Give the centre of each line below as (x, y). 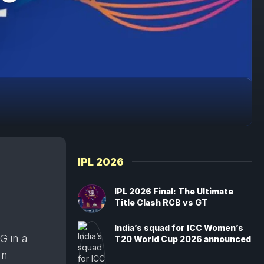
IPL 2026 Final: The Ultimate (174, 191)
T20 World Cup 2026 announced (183, 239)
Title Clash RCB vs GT (161, 202)
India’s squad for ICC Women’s (179, 228)
